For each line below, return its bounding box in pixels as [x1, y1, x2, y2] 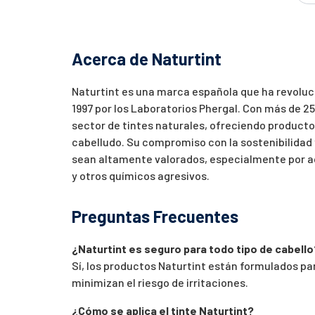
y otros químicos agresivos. [72, 168, 210, 182]
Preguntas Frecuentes [72, 205, 238, 226]
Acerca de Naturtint [72, 48, 221, 69]
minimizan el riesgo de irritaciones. [72, 275, 248, 289]
